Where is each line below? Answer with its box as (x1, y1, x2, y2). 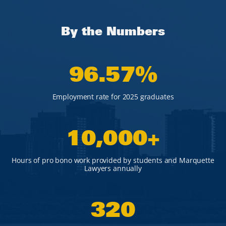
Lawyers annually (84, 163, 142, 173)
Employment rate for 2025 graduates (52, 92, 174, 101)
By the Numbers (61, 23, 165, 38)
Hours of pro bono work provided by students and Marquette (12, 155, 214, 165)
